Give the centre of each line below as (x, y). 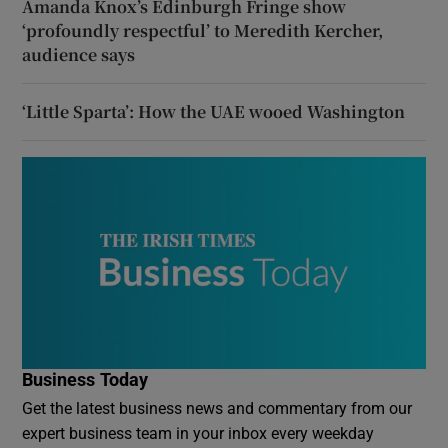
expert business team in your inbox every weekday (198, 432)
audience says (79, 54)
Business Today (85, 379)
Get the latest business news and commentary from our (217, 407)
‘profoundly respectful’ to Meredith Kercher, (203, 30)
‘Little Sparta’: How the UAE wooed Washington (214, 111)
